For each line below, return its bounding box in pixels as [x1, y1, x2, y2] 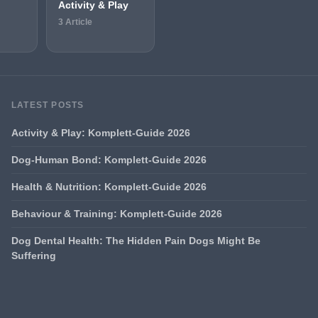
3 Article [57, 16, 92, 27]
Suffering [11, 249, 56, 261]
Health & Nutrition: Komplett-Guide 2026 [11, 180, 207, 192]
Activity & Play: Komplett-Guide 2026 [11, 126, 190, 138]
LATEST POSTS [11, 99, 84, 110]
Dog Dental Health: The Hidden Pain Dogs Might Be [11, 234, 261, 246]
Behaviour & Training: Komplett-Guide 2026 [11, 207, 222, 219]
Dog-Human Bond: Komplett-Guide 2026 [11, 153, 207, 165]
